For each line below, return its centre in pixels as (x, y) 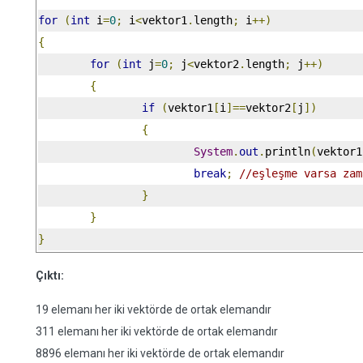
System (213, 152)
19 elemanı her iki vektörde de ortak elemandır (154, 310)
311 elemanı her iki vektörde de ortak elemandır (157, 331)
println (288, 152)
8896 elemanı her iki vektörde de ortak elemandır (160, 353)
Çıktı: (50, 275)
